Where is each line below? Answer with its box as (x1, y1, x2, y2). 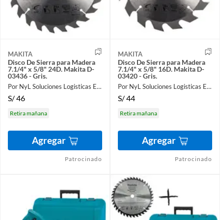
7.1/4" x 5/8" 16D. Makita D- (118, 65, 174, 74)
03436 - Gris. (8, 72, 47, 81)
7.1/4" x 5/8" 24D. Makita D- (8, 65, 64, 74)
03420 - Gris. (118, 72, 157, 81)
